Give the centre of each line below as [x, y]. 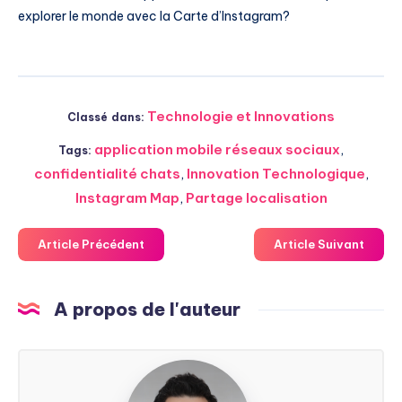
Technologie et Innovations [241, 116]
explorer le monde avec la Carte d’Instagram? [154, 17]
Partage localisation [256, 197]
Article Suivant [319, 244]
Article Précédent [91, 244]
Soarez [208, 392]
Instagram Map [127, 197]
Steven [208, 369]
